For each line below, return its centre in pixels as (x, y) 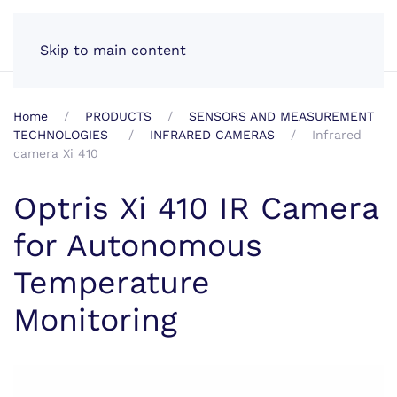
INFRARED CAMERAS (212, 135)
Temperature (112, 283)
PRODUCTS (118, 116)
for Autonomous (138, 245)
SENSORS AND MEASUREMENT (281, 116)
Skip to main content (113, 50)
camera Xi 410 (56, 153)
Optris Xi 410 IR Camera (196, 208)
